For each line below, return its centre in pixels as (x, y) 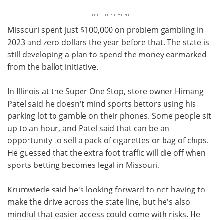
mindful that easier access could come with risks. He (104, 214)
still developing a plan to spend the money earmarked (107, 54)
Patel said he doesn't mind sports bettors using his (102, 103)
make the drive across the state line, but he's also (99, 201)
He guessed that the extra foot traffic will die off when (107, 152)
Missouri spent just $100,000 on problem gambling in (106, 29)
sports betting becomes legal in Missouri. (83, 165)
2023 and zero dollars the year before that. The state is (108, 42)
